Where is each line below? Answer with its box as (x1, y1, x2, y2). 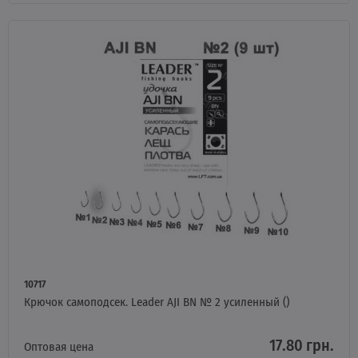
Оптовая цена (24, 337, 93, 355)
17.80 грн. (269, 332, 334, 356)
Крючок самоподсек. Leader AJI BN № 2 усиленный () (24, 292, 289, 310)
